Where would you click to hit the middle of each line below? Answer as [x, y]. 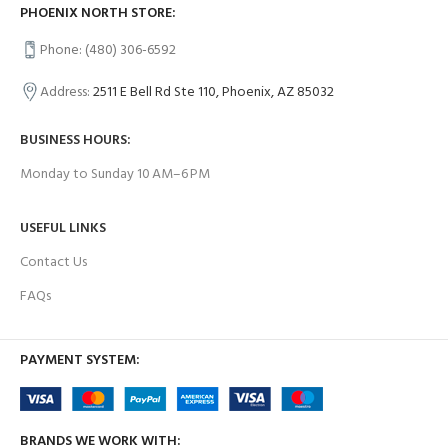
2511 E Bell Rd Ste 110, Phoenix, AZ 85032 [213, 93]
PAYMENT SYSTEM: [80, 361]
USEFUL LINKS [63, 229]
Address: [66, 93]
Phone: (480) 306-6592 [108, 51]
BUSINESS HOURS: [75, 141]
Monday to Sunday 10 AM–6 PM [115, 175]
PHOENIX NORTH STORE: [98, 14]
